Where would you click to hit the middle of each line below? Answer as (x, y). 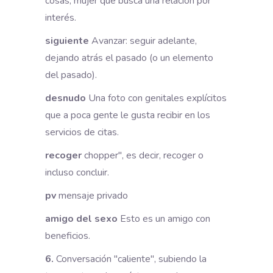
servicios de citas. (82, 132)
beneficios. (68, 236)
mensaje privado (92, 195)
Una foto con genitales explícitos (156, 98)
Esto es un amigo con (164, 218)
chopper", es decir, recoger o (143, 155)
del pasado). (71, 75)
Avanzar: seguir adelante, (143, 41)
